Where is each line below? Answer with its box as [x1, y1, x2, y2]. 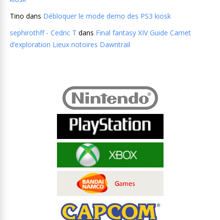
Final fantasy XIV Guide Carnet [96, 28, 191, 37]
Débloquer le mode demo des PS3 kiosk [43, 11, 171, 21]
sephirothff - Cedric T [10, 28, 77, 37]
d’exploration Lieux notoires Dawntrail [10, 40, 130, 49]
